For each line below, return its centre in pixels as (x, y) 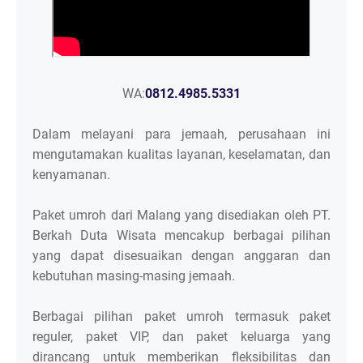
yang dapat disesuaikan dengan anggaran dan (181, 256)
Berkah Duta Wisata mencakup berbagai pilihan (181, 236)
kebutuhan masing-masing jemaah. (135, 276)
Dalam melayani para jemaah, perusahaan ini (181, 135)
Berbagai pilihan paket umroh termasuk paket (181, 317)
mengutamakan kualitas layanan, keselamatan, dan (181, 155)
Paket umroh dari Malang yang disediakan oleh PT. (181, 216)
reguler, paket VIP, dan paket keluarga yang (181, 337)
